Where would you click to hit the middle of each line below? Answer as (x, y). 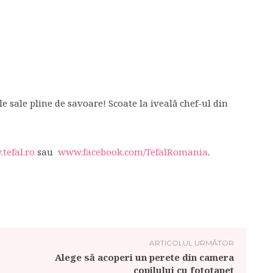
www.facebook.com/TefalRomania (133, 152)
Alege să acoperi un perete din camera (144, 257)
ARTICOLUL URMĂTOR (191, 243)
